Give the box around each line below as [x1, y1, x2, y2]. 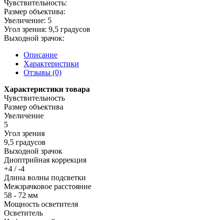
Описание [24, 50, 57, 59]
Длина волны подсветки [4, 173, 86, 182]
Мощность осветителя [4, 199, 78, 208]
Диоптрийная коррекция [4, 155, 86, 164]
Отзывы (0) [24, 68, 61, 77]
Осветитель [4, 208, 43, 217]
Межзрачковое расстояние [4, 182, 91, 191]
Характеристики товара [4, 84, 90, 93]
